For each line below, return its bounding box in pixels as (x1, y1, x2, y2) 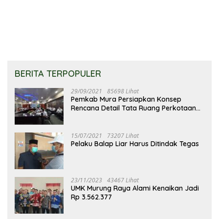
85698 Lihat (107, 87, 139, 95)
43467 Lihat (107, 175, 139, 184)
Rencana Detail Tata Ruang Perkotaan (71, 103, 196, 112)
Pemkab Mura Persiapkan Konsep (71, 94, 181, 104)
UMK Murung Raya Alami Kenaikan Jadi (71, 183, 199, 193)
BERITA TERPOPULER (15, 67, 101, 79)
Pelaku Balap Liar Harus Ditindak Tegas (71, 139, 199, 148)
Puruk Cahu (71, 112, 108, 121)
